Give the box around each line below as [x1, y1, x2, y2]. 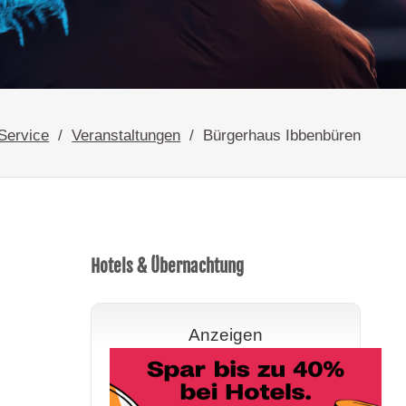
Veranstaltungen [72, 125, 181, 144]
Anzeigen [188, 325, 263, 345]
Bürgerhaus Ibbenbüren [203, 125, 362, 144]
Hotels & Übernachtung [90, 255, 244, 277]
